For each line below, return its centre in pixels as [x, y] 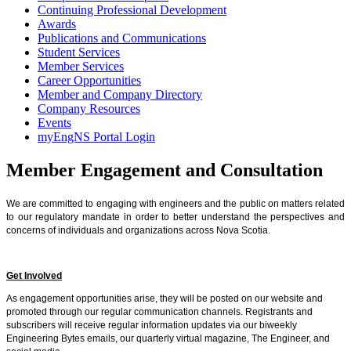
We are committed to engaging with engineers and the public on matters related [175, 203]
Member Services [81, 66]
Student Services [79, 52]
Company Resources [89, 108]
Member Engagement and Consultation [165, 170]
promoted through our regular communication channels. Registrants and [159, 311]
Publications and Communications [122, 38]
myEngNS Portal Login [96, 136]
